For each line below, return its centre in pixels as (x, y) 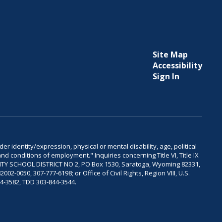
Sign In (166, 76)
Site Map (170, 55)
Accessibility (177, 65)
